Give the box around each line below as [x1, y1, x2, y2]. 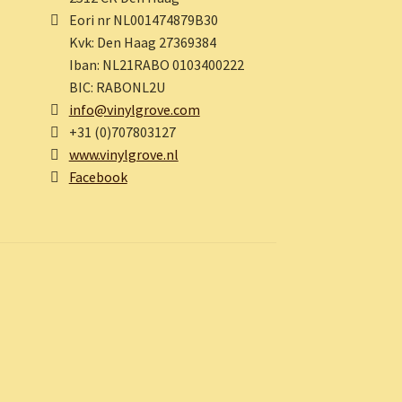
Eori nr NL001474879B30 [68, 11, 218, 30]
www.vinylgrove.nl [68, 145, 179, 164]
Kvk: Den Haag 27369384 [68, 33, 216, 52]
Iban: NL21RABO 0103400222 [68, 56, 244, 74]
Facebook [68, 168, 127, 187]
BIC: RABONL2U [68, 78, 165, 97]
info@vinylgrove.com [68, 100, 200, 119]
